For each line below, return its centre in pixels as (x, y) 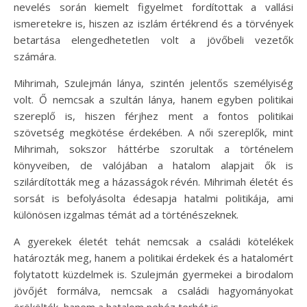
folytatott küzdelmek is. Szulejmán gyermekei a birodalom (153, 274)
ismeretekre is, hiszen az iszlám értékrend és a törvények (153, 23)
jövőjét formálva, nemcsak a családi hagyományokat (153, 291)
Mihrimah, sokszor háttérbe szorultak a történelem (153, 149)
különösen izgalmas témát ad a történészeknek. (126, 214)
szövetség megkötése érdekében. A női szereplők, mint (153, 132)
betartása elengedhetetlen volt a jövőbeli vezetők (153, 40)
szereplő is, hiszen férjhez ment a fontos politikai (153, 116)
